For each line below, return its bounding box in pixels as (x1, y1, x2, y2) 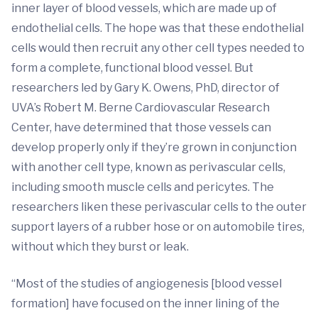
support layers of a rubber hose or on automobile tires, (11, 220, 305, 234)
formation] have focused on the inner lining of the (11, 297, 280, 310)
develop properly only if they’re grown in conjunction (11, 141, 297, 154)
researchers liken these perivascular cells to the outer (11, 200, 307, 214)
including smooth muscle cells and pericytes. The (11, 180, 274, 194)
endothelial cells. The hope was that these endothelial (11, 21, 304, 35)
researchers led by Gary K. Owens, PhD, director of (11, 81, 280, 94)
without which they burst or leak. (11, 240, 189, 253)
